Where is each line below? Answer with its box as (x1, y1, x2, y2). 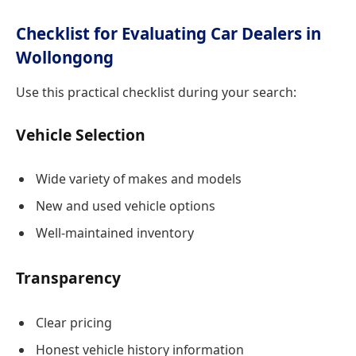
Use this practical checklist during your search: (16, 83, 296, 101)
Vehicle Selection (16, 123, 145, 145)
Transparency (16, 266, 121, 288)
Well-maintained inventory (36, 224, 194, 242)
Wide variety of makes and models (36, 170, 242, 188)
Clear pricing (36, 313, 112, 331)
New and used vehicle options (36, 197, 215, 215)
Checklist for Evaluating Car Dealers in (16, 22, 321, 45)
